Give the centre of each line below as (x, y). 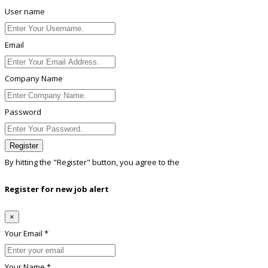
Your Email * (27, 233)
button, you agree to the (136, 162)
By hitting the (29, 162)
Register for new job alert (57, 189)
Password (23, 112)
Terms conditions (212, 162)
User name (25, 12)
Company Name (34, 79)
